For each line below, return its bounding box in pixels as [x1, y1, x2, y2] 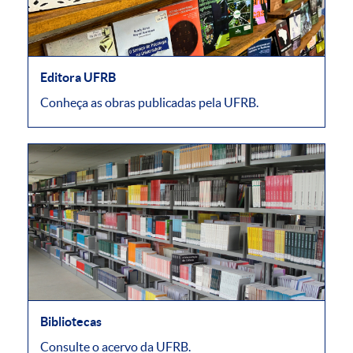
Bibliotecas [40, 314, 102, 329]
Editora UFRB [40, 70, 116, 85]
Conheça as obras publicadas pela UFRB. [40, 95, 258, 110]
